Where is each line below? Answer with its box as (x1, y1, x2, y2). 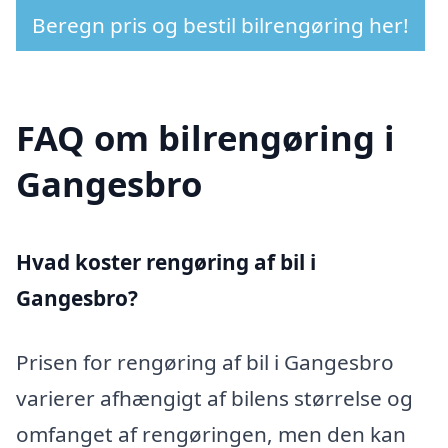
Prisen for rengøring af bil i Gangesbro (16, 347, 394, 376)
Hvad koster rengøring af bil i (16, 248, 316, 277)
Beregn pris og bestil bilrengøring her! (32, 10, 409, 39)
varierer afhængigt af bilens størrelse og (16, 383, 413, 412)
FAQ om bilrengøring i (16, 114, 395, 162)
